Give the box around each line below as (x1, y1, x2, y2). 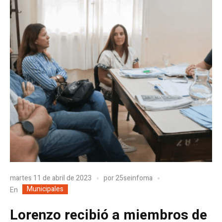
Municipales (27, 183, 63, 194)
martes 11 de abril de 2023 (10, 173, 92, 184)
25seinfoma (115, 173, 153, 184)
